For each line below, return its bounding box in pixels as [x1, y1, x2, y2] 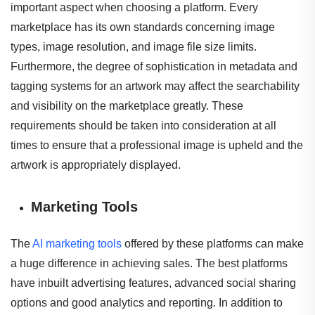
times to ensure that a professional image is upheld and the [11, 139, 303, 152]
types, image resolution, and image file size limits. [11, 41, 257, 53]
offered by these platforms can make [122, 238, 304, 250]
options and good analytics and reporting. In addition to [11, 297, 283, 309]
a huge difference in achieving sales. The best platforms [11, 257, 288, 270]
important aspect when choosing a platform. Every [11, 1, 258, 14]
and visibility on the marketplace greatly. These [11, 100, 243, 112]
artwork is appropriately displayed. [11, 159, 181, 172]
